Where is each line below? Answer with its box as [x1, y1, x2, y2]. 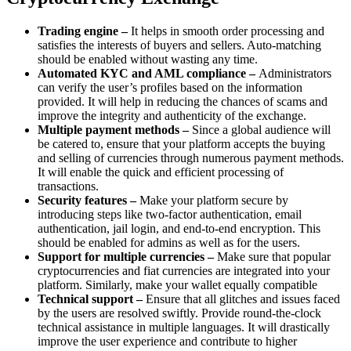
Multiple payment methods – [38, 123, 192, 137]
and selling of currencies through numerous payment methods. [38, 151, 344, 165]
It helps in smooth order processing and [131, 24, 324, 38]
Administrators [259, 67, 331, 81]
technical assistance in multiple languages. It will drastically [38, 320, 330, 335]
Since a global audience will [192, 123, 331, 137]
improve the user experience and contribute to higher [38, 335, 297, 349]
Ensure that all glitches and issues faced [146, 292, 340, 306]
